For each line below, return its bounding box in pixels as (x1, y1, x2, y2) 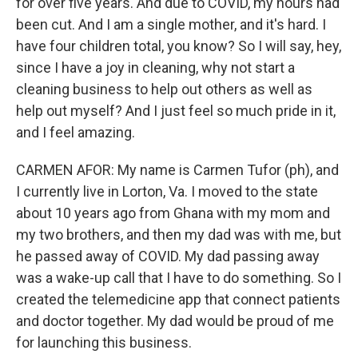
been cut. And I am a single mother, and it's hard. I (16, 15, 326, 33)
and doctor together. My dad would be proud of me (16, 312, 334, 329)
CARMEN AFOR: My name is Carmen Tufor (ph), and (16, 161, 339, 178)
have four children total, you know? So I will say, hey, (16, 37, 341, 54)
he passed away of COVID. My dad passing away (16, 247, 320, 265)
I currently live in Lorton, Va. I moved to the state (16, 182, 318, 200)
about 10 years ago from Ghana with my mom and (16, 204, 330, 221)
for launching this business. (16, 333, 192, 351)
